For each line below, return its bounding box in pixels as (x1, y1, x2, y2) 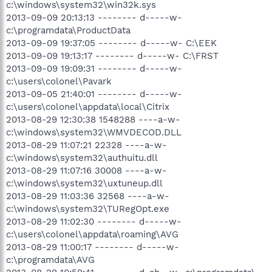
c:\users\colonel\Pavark (6, 75, 112, 87)
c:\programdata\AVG (6, 254, 95, 265)
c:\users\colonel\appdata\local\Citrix (6, 101, 169, 112)
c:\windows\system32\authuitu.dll (6, 152, 158, 163)
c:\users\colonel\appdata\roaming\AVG (6, 228, 178, 240)
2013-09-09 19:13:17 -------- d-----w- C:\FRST (6, 50, 219, 61)
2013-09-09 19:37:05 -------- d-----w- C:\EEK (6, 37, 217, 49)
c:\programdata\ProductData (6, 24, 131, 36)
